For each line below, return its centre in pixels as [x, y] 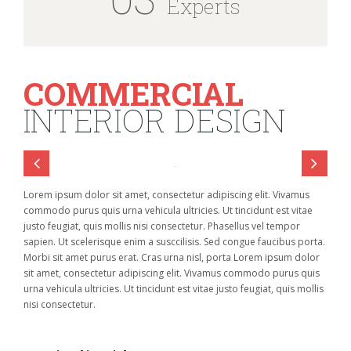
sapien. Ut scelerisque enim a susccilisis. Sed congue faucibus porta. [174, 242]
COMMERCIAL [134, 93]
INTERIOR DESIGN [154, 120]
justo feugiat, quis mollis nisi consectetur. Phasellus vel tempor [162, 226]
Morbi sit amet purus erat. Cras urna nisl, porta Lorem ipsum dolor [172, 258]
